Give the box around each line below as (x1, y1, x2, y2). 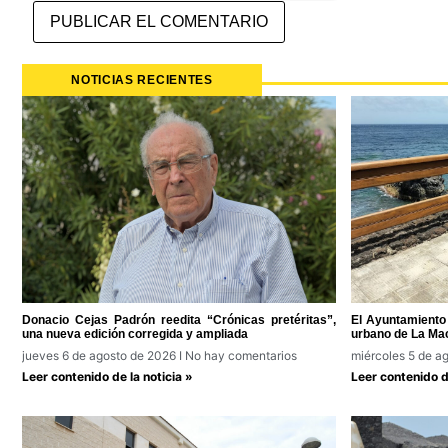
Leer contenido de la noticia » (22, 369, 193, 385)
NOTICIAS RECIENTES (71, 73, 213, 88)
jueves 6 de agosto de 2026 (22, 348, 179, 364)
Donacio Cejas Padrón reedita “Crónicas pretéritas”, (22, 313, 336, 328)
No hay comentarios (182, 348, 297, 364)
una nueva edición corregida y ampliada (22, 327, 248, 342)
